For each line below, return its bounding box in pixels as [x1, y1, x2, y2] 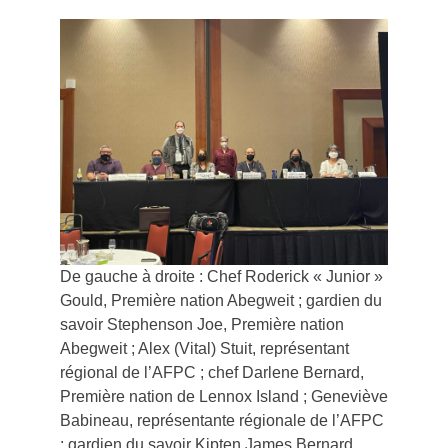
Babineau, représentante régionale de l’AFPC [60, 412, 384, 430]
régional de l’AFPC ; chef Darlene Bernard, [60, 364, 364, 382]
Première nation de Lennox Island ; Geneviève [60, 388, 388, 406]
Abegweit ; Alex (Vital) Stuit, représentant [60, 340, 349, 358]
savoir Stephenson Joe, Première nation [60, 316, 344, 334]
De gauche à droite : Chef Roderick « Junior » [60, 268, 383, 286]
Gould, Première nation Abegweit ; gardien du [60, 292, 382, 310]
